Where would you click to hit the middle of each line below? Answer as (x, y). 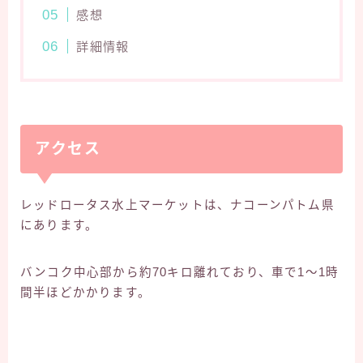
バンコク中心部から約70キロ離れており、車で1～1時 (180, 272)
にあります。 (60, 225)
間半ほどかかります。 (85, 292)
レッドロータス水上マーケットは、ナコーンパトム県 (177, 205)
